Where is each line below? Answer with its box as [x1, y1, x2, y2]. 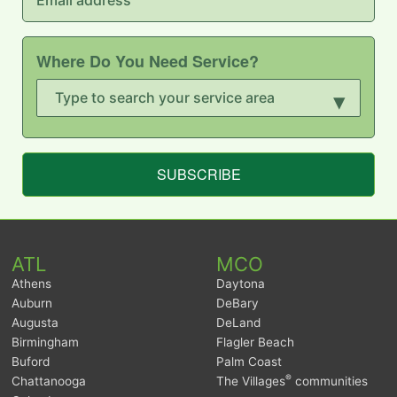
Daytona [216, 276, 265, 292]
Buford [12, 354, 51, 370]
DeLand [216, 315, 261, 331]
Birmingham [12, 335, 80, 350]
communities [292, 374, 368, 389]
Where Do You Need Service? [36, 49, 259, 73]
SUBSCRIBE [156, 164, 241, 185]
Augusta [12, 315, 59, 331]
